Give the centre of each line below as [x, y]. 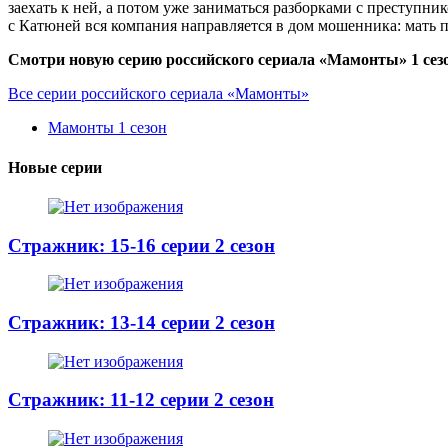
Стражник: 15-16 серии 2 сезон [141, 245]
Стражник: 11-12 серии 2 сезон [141, 400]
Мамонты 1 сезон [107, 128]
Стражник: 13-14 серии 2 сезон [141, 323]
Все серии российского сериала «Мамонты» [158, 94]
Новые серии [55, 167]
